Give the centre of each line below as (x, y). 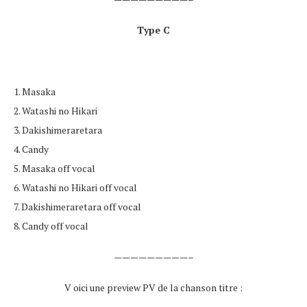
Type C (153, 30)
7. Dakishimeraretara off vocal (77, 207)
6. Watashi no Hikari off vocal (75, 187)
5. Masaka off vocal (54, 168)
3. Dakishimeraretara (58, 130)
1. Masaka (35, 91)
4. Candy (31, 149)
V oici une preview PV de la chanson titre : (153, 287)
